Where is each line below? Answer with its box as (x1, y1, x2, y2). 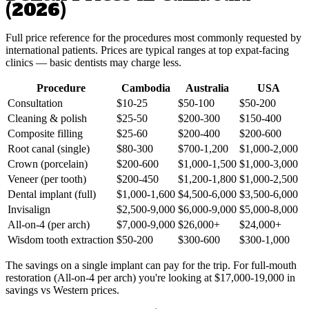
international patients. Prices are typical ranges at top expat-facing (6, 43, 289, 56)
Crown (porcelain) (8, 157, 88, 170)
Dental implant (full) (8, 188, 96, 200)
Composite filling (8, 127, 83, 139)
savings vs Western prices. (6, 283, 119, 296)
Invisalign (8, 203, 50, 215)
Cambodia (121, 81, 170, 94)
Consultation (8, 97, 63, 109)
